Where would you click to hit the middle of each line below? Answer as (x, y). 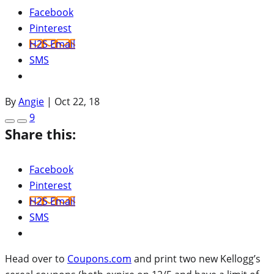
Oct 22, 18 (77, 101)
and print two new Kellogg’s (196, 258)
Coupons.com (99, 258)
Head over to (36, 258)
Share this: (40, 134)
